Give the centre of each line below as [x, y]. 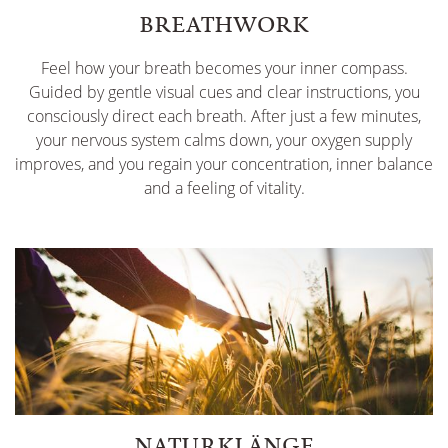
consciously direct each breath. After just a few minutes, [224, 116]
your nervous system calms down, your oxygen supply [224, 140]
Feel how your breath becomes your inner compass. [224, 68]
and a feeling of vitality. [224, 188]
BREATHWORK [224, 24]
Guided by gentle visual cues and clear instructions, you [224, 92]
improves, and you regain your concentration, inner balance [224, 164]
